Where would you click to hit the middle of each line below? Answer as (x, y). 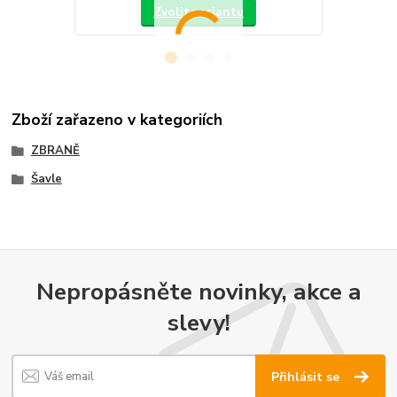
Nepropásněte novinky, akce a (198, 292)
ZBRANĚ (55, 151)
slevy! (198, 323)
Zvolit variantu (198, 12)
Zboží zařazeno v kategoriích (117, 120)
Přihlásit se (307, 377)
